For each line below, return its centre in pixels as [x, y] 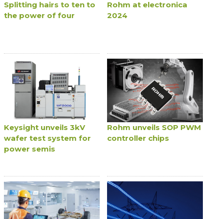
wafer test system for [48, 138]
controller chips [138, 138]
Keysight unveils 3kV [45, 128]
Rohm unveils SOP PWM [154, 128]
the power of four [40, 15]
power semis [30, 149]
